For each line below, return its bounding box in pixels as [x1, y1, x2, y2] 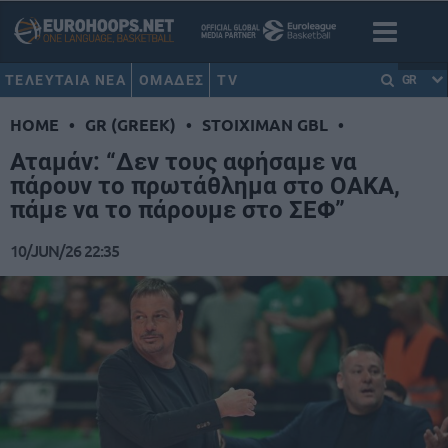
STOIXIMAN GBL [202, 114, 328, 136]
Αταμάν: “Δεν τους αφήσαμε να [10, 148, 357, 177]
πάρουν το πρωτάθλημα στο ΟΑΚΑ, [10, 172, 400, 201]
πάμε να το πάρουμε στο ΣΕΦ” [10, 196, 345, 225]
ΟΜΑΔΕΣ [139, 72, 205, 88]
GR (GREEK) [85, 114, 176, 136]
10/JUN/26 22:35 [10, 239, 119, 262]
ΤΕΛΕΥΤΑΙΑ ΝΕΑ [5, 72, 127, 88]
